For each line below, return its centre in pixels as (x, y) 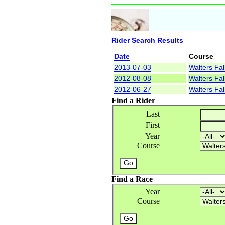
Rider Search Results (147, 40)
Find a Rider (133, 101)
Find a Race (132, 179)
